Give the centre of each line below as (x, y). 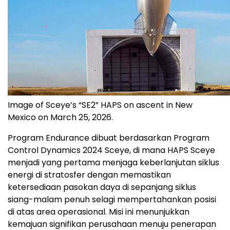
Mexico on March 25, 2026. (60, 117)
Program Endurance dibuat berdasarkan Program (109, 138)
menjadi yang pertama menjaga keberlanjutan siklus (113, 162)
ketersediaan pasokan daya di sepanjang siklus (102, 187)
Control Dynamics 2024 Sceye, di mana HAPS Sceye (111, 150)
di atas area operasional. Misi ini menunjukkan (99, 212)
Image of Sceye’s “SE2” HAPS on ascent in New (100, 105)
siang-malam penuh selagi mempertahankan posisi (112, 199)
